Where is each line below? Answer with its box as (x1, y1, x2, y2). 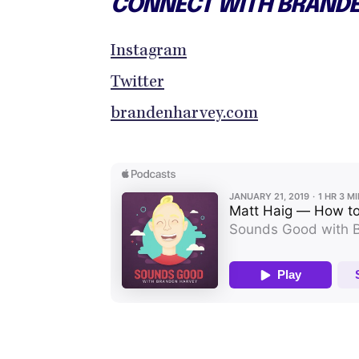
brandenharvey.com (111, 106, 258, 123)
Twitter (111, 75, 164, 92)
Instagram (111, 43, 187, 61)
